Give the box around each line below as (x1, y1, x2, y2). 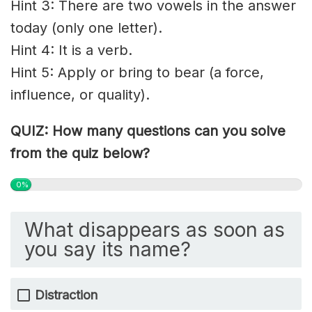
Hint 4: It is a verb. (10, 41, 132, 58)
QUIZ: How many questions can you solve (10, 122, 286, 139)
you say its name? (24, 237, 191, 261)
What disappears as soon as (24, 217, 285, 242)
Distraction (35, 287, 97, 302)
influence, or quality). (10, 86, 150, 103)
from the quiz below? (10, 144, 150, 162)
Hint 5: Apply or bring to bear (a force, (10, 63, 264, 81)
